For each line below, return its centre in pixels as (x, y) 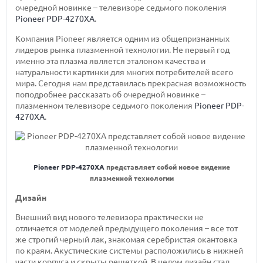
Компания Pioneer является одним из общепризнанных (123, 38)
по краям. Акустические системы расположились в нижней (129, 250)
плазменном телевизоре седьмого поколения (105, 105)
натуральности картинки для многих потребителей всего (124, 72)
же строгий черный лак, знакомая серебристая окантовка (127, 239)
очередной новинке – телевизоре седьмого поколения (121, 8)
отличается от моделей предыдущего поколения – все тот (127, 228)
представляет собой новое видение (167, 167)
